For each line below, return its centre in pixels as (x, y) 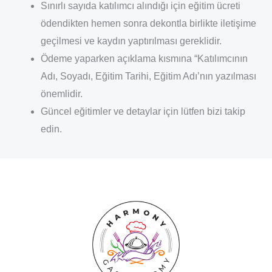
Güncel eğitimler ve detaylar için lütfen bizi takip (143, 112)
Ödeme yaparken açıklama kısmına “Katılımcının (144, 59)
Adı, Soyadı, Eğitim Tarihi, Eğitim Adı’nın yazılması (148, 76)
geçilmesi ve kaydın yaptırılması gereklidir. (131, 41)
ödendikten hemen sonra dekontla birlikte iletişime (148, 24)
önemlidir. (61, 94)
